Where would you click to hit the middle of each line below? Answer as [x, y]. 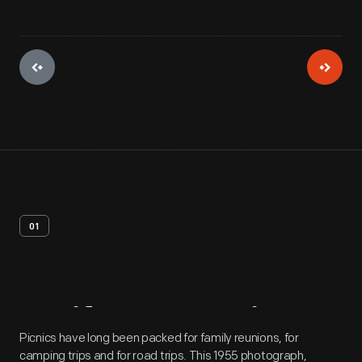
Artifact [82, 325]
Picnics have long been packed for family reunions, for [159, 338]
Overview [230, 325]
